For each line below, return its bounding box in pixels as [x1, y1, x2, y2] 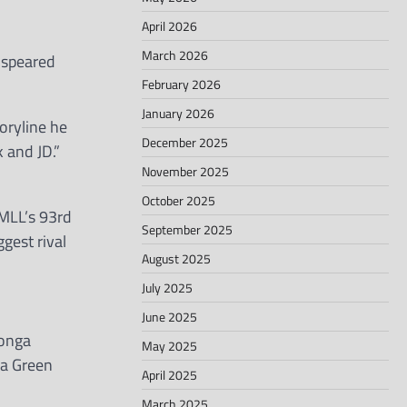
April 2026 [142, 15, 197, 35]
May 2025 [142, 335, 197, 355]
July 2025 [142, 277, 193, 297]
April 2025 [142, 364, 197, 384]
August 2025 [142, 248, 211, 268]
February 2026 [142, 74, 221, 94]
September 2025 [142, 219, 233, 239]
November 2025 [142, 161, 229, 181]
